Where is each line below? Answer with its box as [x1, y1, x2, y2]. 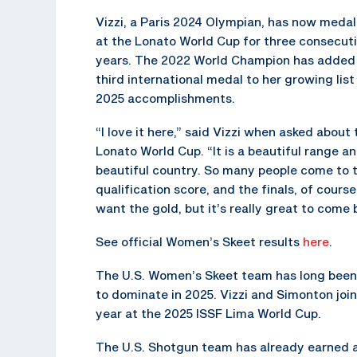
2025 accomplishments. [96, 90, 235, 105]
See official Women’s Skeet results [96, 233, 303, 249]
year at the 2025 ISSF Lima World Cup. [96, 305, 321, 320]
